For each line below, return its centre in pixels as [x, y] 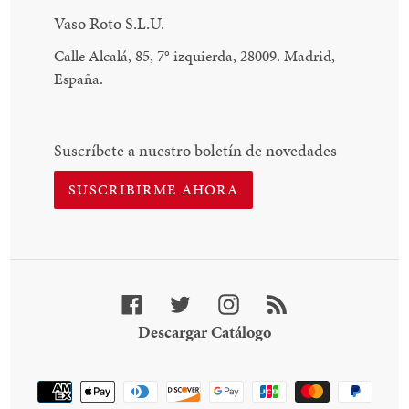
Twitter [215, 301]
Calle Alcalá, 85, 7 [110, 55]
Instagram [273, 301]
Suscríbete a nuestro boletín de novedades [196, 150]
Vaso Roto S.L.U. [110, 24]
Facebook [173, 301]
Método [230, 383]
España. [79, 78]
